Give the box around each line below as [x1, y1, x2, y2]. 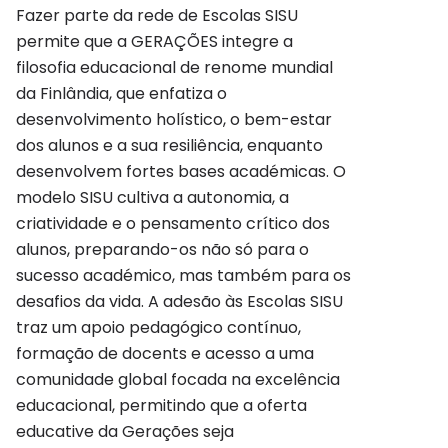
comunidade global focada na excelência [16, 368, 340, 391]
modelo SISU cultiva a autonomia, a [16, 186, 289, 209]
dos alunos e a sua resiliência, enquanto [16, 134, 323, 157]
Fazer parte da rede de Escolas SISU [16, 4, 298, 27]
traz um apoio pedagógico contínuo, [16, 316, 301, 339]
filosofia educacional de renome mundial [16, 56, 333, 79]
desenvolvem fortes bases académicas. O [16, 160, 346, 183]
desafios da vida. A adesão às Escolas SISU [16, 290, 343, 313]
